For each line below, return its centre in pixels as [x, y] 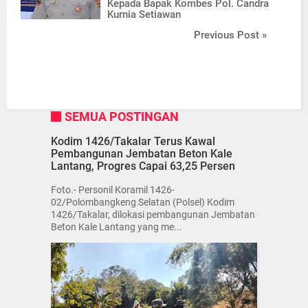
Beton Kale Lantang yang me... [117, 227]
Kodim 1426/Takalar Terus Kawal [133, 141]
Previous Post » [230, 35]
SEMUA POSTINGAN [122, 117]
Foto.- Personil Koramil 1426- [113, 189]
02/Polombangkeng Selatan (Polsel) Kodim [143, 202]
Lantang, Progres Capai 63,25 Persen [143, 166]
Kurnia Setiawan [144, 15]
